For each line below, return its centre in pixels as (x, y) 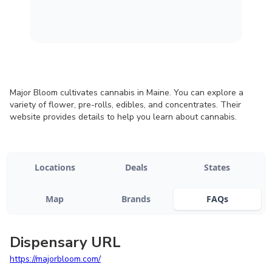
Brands (136, 199)
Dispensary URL (65, 242)
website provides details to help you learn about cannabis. (123, 117)
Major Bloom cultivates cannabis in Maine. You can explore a (127, 93)
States (217, 167)
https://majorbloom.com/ (55, 259)
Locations (55, 167)
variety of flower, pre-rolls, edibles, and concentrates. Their (125, 105)
